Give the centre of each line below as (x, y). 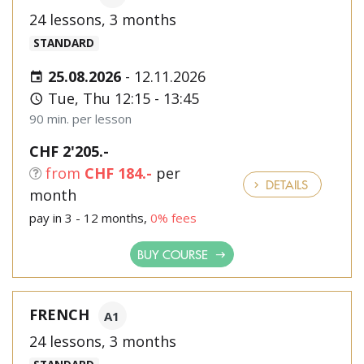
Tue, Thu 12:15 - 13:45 (121, 98)
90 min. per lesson (80, 119)
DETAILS (285, 184)
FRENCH (59, 314)
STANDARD (64, 43)
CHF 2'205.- (69, 151)
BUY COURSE (174, 254)
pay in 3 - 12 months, (90, 218)
